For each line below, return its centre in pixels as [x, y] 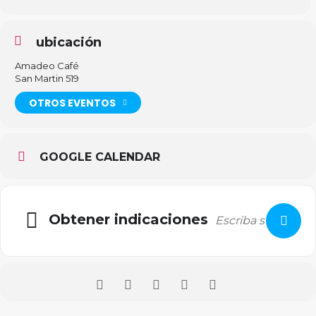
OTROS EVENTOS [72, 103]
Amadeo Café [47, 66]
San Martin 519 [47, 79]
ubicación [69, 43]
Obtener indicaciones [128, 219]
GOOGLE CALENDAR [100, 157]
